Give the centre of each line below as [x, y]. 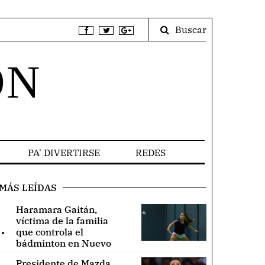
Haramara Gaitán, [56, 209]
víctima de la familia [62, 220]
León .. [30, 254]
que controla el [49, 232]
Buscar [191, 30]
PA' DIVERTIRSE [64, 153]
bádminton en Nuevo [63, 243]
